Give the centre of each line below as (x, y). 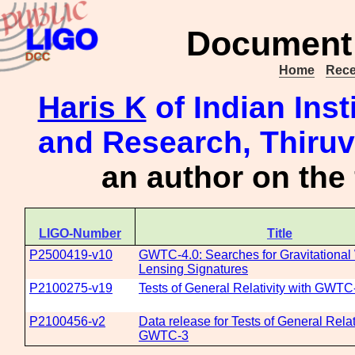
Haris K (92, 107)
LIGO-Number (80, 233)
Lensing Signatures (193, 269)
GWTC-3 (164, 336)
